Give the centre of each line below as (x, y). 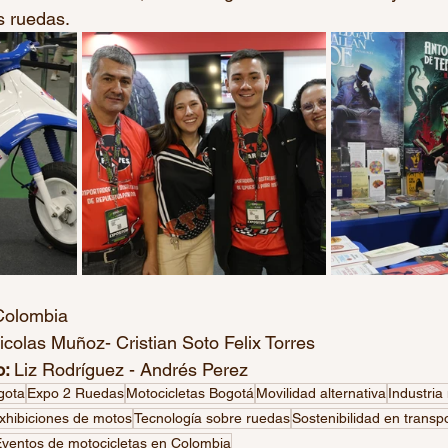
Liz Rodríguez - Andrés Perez (131, 369)
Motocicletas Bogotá (190, 392)
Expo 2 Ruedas (75, 392)
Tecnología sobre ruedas (212, 417)
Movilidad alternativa (321, 392)
